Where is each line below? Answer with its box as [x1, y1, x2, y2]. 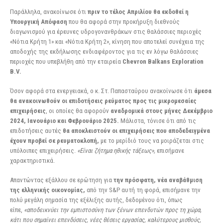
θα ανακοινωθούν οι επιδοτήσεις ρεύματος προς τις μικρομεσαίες [10, 97, 197, 105]
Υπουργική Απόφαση [10, 18, 67, 26]
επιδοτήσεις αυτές [10, 127, 63, 135]
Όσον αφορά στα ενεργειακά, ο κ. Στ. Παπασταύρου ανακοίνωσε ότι [10, 87, 194, 95]
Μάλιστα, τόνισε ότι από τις [119, 117, 196, 125]
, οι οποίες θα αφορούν [46, 107, 111, 115]
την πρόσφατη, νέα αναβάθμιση [113, 176, 203, 184]
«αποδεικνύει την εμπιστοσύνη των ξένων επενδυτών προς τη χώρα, [24, 206, 202, 214]
